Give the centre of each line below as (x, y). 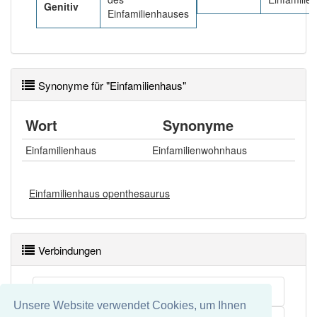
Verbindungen (70, 250)
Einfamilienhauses (148, 13)
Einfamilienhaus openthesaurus (99, 193)
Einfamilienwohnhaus (200, 150)
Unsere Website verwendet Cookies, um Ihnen (130, 305)
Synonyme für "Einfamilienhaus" (112, 85)
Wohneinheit (72, 292)
